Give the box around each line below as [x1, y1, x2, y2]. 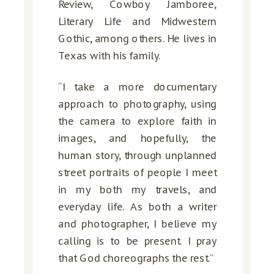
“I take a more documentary [58, 79, 217, 94]
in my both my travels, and [58, 182, 217, 197]
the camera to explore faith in [58, 113, 217, 128]
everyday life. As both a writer [58, 199, 217, 214]
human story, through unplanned [58, 147, 217, 163]
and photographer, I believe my [58, 216, 217, 231]
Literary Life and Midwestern [58, 14, 217, 29]
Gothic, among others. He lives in [58, 31, 217, 46]
